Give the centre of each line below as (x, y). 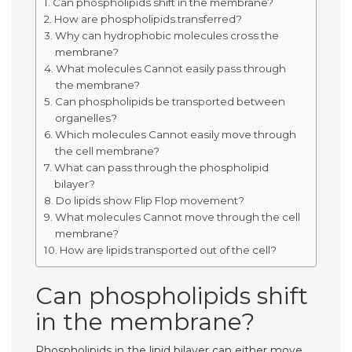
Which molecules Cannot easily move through (175, 134)
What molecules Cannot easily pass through (170, 68)
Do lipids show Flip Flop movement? (150, 200)
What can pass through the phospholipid (161, 167)
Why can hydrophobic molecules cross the (167, 35)
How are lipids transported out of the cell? (168, 250)
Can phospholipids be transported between (170, 101)
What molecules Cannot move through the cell (177, 217)
